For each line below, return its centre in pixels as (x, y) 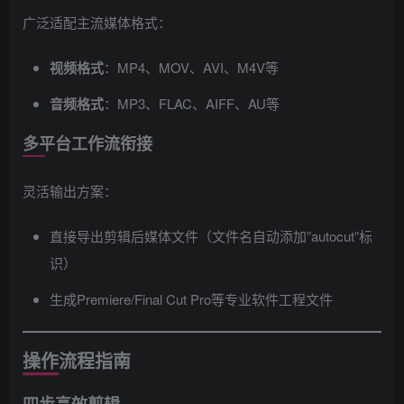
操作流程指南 (77, 360)
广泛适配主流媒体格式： (97, 22)
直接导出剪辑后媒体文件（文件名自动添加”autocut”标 (211, 235)
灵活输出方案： (70, 190)
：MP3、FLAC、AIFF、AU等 (192, 103)
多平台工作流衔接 (87, 143)
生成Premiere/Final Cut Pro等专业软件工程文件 (191, 298)
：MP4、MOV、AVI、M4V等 (191, 67)
